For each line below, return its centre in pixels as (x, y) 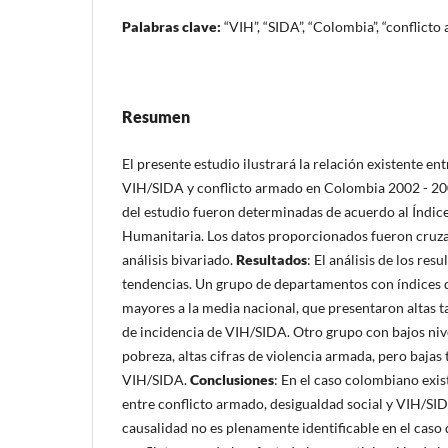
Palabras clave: (173, 26)
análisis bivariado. (179, 259)
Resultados (271, 259)
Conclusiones (232, 379)
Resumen (156, 116)
